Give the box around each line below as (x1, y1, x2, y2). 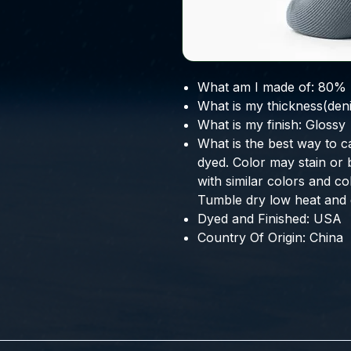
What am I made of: (197, 79, 314, 96)
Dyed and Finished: (197, 211, 309, 227)
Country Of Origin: (197, 230, 306, 246)
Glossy (306, 117, 346, 133)
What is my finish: (197, 117, 302, 133)
